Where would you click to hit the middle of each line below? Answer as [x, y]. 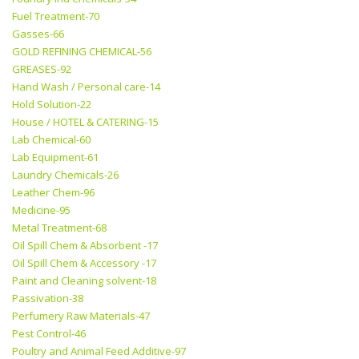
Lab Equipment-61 [55, 157]
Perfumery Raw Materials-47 [81, 316]
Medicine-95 [41, 210]
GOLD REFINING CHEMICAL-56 [82, 52]
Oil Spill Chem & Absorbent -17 [85, 246]
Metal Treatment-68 [59, 228]
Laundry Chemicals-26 [65, 175]
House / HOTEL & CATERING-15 [85, 122]
